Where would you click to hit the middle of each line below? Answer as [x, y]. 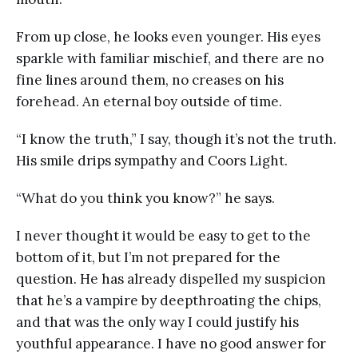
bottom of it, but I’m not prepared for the [148, 257]
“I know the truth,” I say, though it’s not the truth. [176, 139]
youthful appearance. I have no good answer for [171, 343]
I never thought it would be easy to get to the [163, 235]
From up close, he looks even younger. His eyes [168, 36]
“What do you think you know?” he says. [147, 198]
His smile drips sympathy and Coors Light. [153, 160]
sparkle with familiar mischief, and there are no [170, 58]
